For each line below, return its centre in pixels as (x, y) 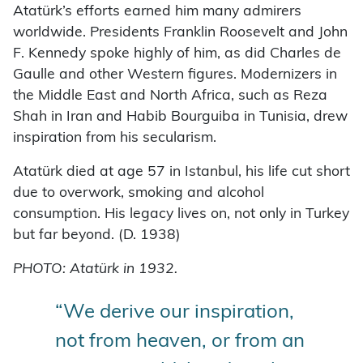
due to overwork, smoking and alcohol (139, 193)
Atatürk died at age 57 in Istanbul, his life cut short (181, 172)
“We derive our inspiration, (175, 312)
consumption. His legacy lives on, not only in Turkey (181, 214)
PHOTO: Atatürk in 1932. (95, 269)
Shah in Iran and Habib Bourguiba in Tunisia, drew (180, 117)
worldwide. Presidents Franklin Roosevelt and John (180, 32)
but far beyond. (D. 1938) (97, 235)
